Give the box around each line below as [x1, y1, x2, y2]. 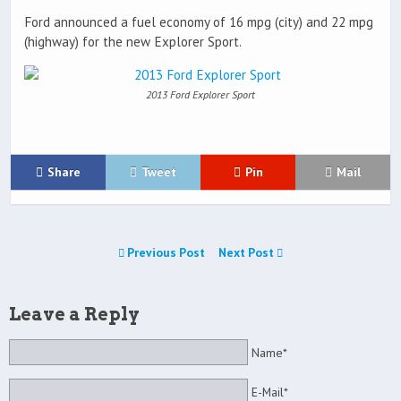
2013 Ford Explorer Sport [146, 87, 255, 101]
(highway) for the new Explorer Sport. [24, 32, 242, 50]
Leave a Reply [9, 303, 140, 325]
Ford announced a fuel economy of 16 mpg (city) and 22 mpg [24, 13, 373, 30]
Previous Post [124, 243, 208, 260]
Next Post [218, 243, 277, 260]
